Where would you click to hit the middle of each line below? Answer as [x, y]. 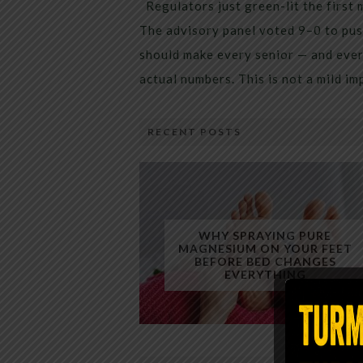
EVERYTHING [265, 274]
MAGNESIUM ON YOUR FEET [265, 248]
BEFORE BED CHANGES [265, 261]
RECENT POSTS [194, 132]
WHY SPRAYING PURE [265, 235]
